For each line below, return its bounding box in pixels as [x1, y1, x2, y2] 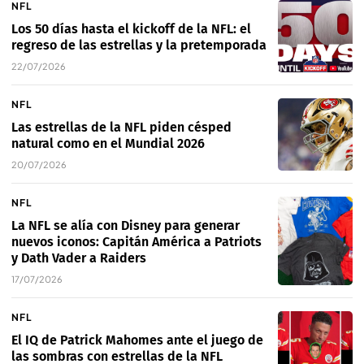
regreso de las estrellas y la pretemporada [11, 37, 266, 54]
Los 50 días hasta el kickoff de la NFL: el [11, 21, 251, 37]
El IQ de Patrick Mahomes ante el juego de [11, 332, 263, 349]
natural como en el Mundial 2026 [11, 136, 205, 152]
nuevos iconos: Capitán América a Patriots [11, 234, 262, 250]
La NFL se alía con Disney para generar [11, 218, 240, 234]
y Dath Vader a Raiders [11, 250, 146, 266]
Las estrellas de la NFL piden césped [11, 119, 232, 136]
